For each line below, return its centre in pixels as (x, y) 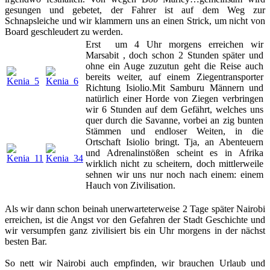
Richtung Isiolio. (119, 87)
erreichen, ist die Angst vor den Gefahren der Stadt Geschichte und (135, 219)
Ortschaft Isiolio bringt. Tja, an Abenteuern (174, 142)
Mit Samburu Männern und (207, 87)
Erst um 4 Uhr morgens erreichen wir (174, 44)
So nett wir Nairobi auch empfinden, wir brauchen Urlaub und (135, 263)
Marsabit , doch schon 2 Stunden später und (174, 55)
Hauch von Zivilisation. (130, 185)
